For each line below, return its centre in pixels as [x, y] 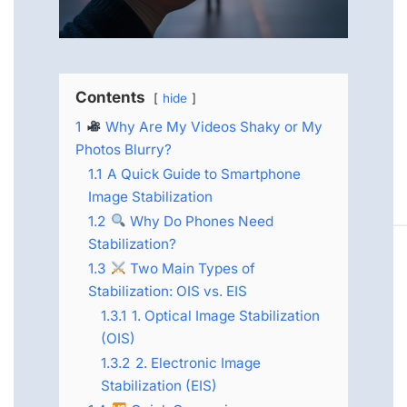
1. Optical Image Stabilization [226, 315]
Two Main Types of [191, 268]
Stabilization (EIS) [159, 385]
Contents [110, 97]
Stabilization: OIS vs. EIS [168, 291]
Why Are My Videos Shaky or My [213, 126]
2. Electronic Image [198, 362]
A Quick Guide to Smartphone [204, 174]
